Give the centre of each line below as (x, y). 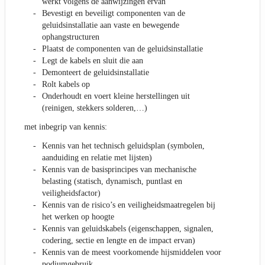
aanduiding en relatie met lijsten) (97, 158)
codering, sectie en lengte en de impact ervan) (119, 241)
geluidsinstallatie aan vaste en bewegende (111, 25)
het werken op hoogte (78, 217)
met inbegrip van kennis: (66, 127)
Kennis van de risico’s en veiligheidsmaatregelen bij (129, 205)
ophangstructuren (71, 37)
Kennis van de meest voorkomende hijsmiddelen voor (132, 253)
